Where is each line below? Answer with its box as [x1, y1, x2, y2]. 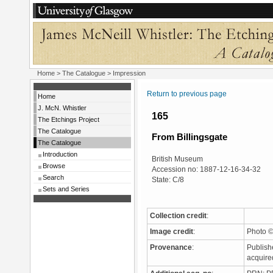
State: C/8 [152, 176, 184, 183]
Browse [43, 162, 65, 169]
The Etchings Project [38, 116, 99, 123]
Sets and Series [43, 185, 90, 193]
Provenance [150, 244, 192, 251]
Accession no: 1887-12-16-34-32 [152, 166, 261, 173]
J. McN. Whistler [38, 104, 87, 112]
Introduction [43, 151, 77, 158]
